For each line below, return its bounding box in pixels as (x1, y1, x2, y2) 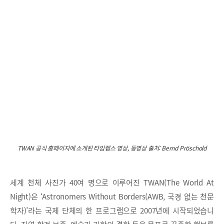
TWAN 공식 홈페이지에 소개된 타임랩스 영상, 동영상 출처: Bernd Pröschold (17, 143, 206, 152)
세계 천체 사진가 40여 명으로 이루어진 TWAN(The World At (10, 176, 214, 188)
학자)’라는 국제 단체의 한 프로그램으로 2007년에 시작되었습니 (10, 204, 214, 216)
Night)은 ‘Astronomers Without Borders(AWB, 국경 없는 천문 (10, 190, 214, 202)
